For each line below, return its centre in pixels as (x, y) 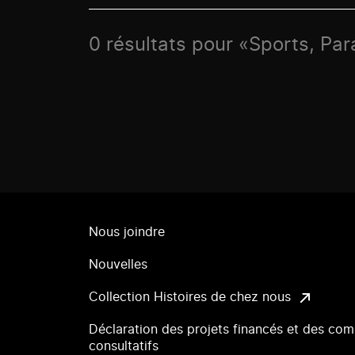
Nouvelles (118, 265)
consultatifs (124, 346)
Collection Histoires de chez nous (190, 297)
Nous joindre (127, 232)
